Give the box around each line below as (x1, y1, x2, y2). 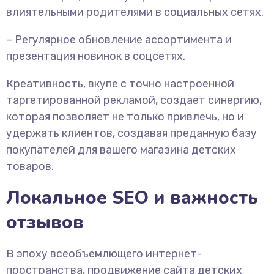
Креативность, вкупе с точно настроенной (6, 77, 234, 91)
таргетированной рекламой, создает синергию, (6, 94, 262, 107)
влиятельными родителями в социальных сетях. (6, 6, 264, 19)
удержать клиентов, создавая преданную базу (6, 127, 257, 140)
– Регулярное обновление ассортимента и (6, 33, 232, 46)
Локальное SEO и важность (6, 185, 258, 210)
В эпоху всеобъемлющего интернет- (6, 247, 202, 261)
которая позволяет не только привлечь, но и (6, 110, 244, 124)
